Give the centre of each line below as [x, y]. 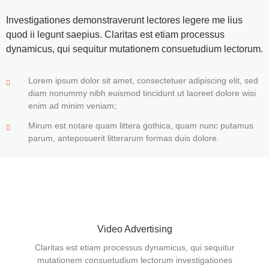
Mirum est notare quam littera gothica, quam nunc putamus [141, 125]
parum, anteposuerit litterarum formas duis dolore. [124, 138]
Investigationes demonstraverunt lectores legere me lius [124, 20]
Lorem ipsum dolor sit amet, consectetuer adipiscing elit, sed [143, 81]
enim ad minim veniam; [72, 106]
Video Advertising [134, 229]
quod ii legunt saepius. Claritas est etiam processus [115, 35]
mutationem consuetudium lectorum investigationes [134, 260]
